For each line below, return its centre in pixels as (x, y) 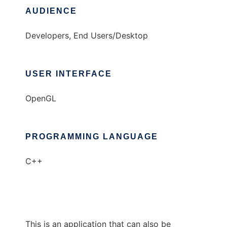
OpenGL (41, 98)
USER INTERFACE (69, 74)
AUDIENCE (51, 11)
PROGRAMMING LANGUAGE (92, 137)
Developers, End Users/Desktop (87, 35)
